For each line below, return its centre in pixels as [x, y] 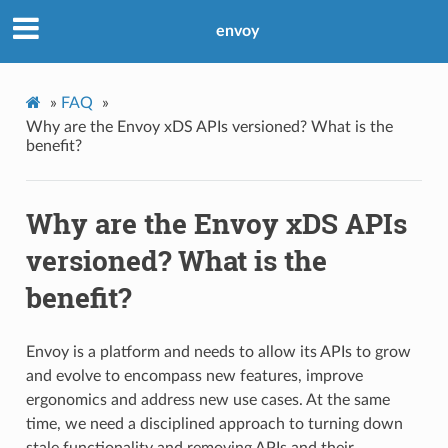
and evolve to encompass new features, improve [194, 375]
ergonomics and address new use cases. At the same [207, 399]
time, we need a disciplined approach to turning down [214, 423]
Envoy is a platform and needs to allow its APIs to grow [218, 351]
